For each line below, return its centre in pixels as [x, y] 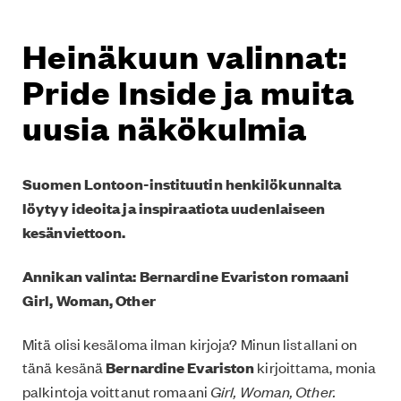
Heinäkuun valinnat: [185, 55]
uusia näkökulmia [165, 127]
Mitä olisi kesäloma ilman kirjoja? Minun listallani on [190, 343]
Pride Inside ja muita [189, 91]
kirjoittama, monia [317, 367]
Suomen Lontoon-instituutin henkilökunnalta [182, 183]
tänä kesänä [64, 367]
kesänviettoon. [76, 232]
